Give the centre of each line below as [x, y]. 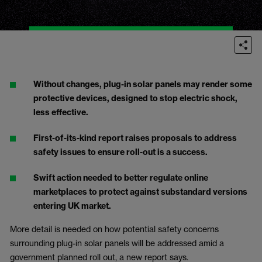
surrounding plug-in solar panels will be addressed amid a [117, 243]
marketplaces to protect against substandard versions [140, 192]
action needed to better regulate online [132, 178]
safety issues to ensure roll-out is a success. [120, 152]
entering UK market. [72, 206]
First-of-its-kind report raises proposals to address [135, 138]
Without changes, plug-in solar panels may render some [143, 84]
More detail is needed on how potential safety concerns [114, 229]
